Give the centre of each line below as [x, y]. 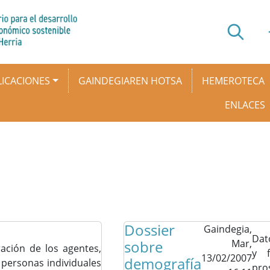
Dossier [149, 230]
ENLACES [245, 105]
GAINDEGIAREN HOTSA [130, 81]
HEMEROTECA [233, 81]
